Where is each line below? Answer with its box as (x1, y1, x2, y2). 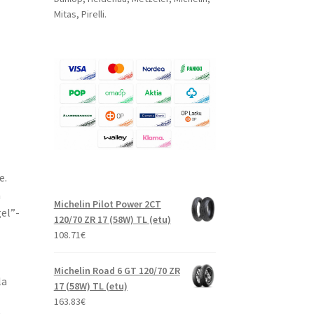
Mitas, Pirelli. (53, 7, 107, 20)
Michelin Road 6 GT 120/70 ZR (53, 264, 180, 278)
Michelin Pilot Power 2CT (53, 198, 161, 211)
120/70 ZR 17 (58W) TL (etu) (53, 213, 171, 226)
